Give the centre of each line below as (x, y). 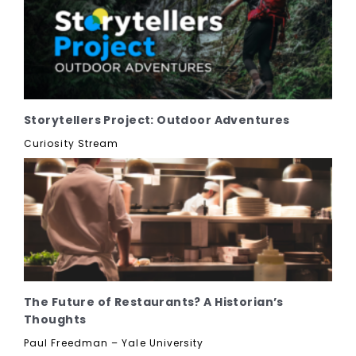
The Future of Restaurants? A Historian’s (154, 302)
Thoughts (55, 319)
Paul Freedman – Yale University (114, 342)
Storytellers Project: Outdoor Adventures (157, 120)
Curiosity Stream (72, 143)
